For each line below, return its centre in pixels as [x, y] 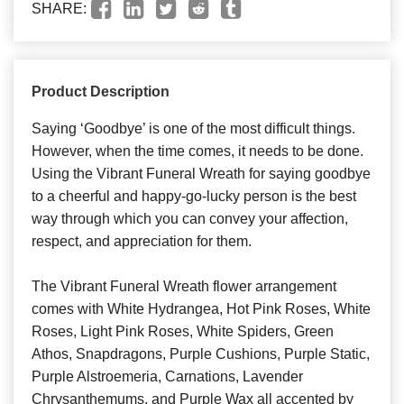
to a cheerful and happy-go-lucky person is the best [194, 196]
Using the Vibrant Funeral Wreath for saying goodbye [201, 173]
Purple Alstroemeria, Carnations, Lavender [167, 376]
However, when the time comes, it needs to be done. [197, 151]
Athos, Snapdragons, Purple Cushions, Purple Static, [201, 353]
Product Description [101, 91]
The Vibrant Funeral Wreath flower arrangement [184, 286]
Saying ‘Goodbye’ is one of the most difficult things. [193, 128]
